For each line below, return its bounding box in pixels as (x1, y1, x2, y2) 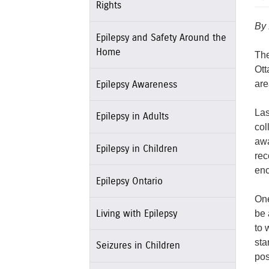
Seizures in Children (95, 241, 180, 251)
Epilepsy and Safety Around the (95, 32, 226, 43)
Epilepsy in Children (95, 144, 178, 154)
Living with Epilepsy (95, 208, 177, 219)
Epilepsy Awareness (95, 79, 177, 89)
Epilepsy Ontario (95, 176, 163, 186)
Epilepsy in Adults (95, 112, 169, 122)
